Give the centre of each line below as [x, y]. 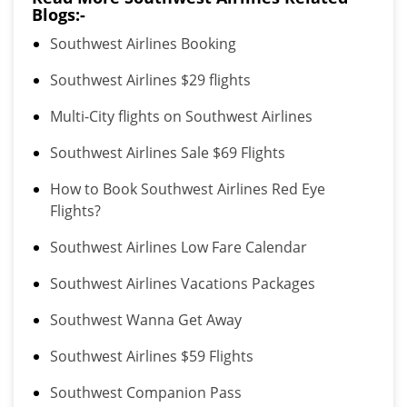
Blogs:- [59, 15]
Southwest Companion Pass [146, 392]
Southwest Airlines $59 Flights [152, 356]
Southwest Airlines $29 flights [150, 80]
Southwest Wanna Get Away [146, 320]
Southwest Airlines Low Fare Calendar [179, 247]
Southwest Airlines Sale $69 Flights [168, 153]
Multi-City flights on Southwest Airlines [181, 116]
